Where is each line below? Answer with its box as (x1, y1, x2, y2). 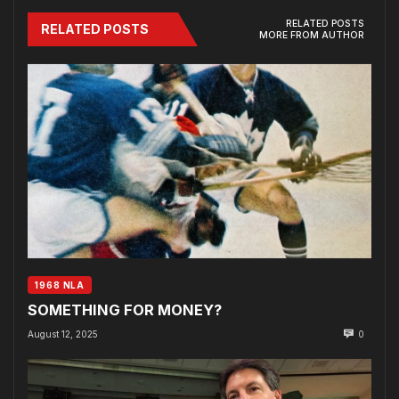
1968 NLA (35, 280, 85, 291)
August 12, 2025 (28, 329, 98, 340)
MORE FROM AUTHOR (259, 28, 364, 41)
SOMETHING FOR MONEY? (28, 301, 222, 320)
